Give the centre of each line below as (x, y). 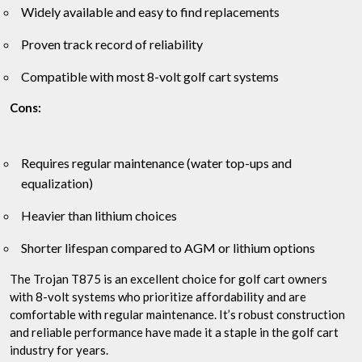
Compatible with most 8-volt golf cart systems (150, 76)
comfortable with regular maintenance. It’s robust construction (177, 314)
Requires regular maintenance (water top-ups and (156, 162)
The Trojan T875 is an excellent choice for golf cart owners (168, 278)
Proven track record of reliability (112, 44)
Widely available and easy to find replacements (150, 11)
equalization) (57, 183)
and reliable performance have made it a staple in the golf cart (174, 332)
